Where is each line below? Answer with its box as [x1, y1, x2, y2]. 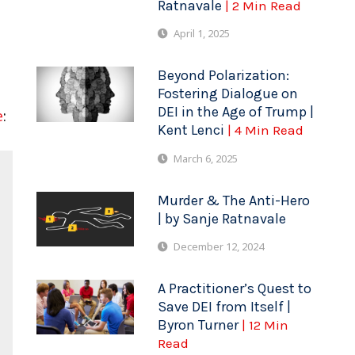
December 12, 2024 [174, 239, 265, 254]
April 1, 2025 [174, 26, 231, 41]
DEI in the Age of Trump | [158, 103, 315, 121]
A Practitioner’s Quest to [158, 279, 312, 297]
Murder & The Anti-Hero [158, 191, 311, 209]
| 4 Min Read [227, 122, 304, 139]
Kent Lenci [158, 121, 228, 139]
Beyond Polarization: [158, 67, 290, 85]
